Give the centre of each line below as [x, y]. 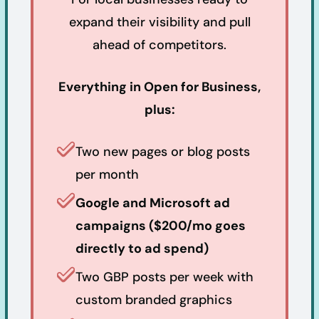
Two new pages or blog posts [163, 151]
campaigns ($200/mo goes [161, 225]
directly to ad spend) [142, 248]
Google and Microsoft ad [153, 203]
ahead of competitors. [159, 45]
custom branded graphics [154, 299]
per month [107, 174]
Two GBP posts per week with [164, 277]
